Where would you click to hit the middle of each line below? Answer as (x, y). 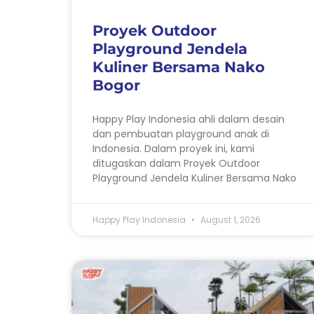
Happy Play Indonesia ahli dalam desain (189, 119)
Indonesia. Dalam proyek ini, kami (173, 148)
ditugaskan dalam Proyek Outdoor (176, 163)
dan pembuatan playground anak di (181, 134)
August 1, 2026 (230, 219)
